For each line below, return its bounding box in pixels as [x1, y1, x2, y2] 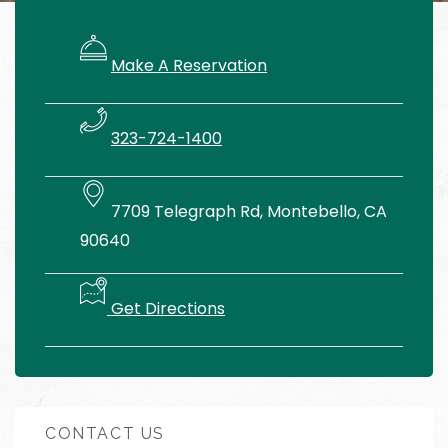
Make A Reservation [111, 54, 267, 78]
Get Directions [107, 297, 225, 321]
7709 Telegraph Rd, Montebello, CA [107, 200, 387, 224]
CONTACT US [45, 424, 165, 443]
